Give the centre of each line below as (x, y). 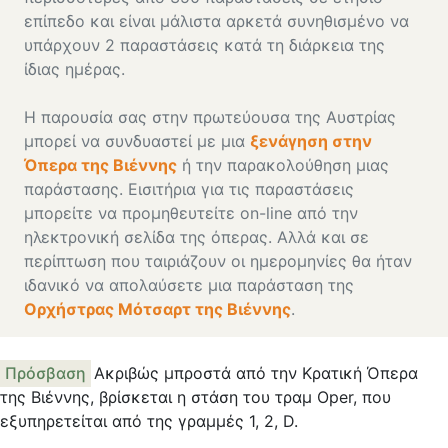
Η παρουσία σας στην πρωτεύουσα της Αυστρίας (210, 117)
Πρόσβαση (45, 373)
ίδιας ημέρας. (74, 69)
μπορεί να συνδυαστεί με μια (137, 141)
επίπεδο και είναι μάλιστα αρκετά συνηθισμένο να (216, 21)
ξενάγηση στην (311, 141)
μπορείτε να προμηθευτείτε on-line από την (191, 213)
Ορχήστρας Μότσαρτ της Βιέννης (157, 309)
